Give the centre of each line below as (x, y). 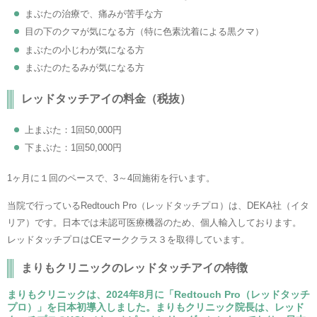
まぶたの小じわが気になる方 (85, 50)
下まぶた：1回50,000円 (73, 148)
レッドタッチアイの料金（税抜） (106, 98)
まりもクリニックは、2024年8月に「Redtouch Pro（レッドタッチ (158, 294)
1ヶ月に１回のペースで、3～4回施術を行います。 (111, 178)
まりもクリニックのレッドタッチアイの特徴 (134, 267)
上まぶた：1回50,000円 (73, 129)
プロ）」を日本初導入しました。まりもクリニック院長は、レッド (156, 307)
